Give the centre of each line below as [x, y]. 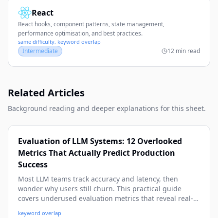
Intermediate [40, 51]
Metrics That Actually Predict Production [97, 153]
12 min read [184, 51]
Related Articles [46, 93]
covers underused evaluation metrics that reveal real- [106, 198]
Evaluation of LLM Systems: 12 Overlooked [100, 141]
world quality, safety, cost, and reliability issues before [107, 208]
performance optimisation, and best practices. [80, 33]
